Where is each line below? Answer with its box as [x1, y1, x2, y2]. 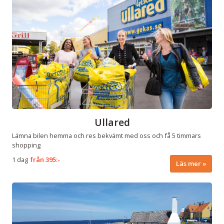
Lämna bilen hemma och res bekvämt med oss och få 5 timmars [12, 130, 201, 140]
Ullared [94, 115, 130, 129]
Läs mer [175, 158, 201, 168]
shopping [12, 140, 40, 149]
